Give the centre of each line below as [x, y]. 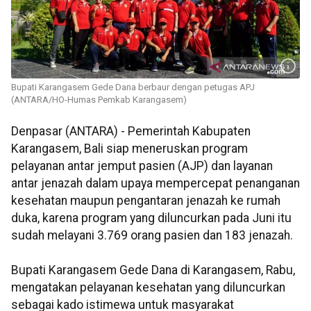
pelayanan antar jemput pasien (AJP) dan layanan [142, 166]
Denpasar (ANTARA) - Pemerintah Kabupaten [131, 132]
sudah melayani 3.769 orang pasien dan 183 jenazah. [152, 236]
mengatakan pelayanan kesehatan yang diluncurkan [148, 288]
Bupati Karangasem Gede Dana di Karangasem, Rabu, [153, 270]
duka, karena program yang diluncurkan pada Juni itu [151, 218]
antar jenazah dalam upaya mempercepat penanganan [155, 184]
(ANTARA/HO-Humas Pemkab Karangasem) [99, 100]
